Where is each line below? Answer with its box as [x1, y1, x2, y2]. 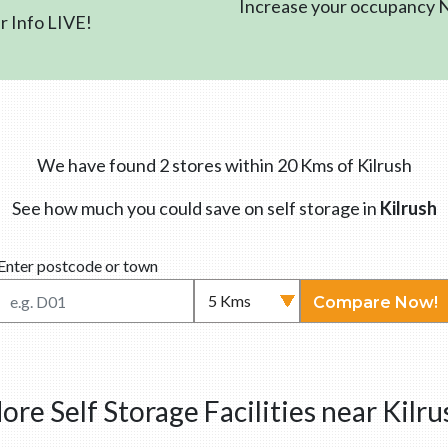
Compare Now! [313, 292, 438, 312]
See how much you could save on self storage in [11, 196, 380, 219]
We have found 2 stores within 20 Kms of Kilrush [36, 153, 412, 176]
